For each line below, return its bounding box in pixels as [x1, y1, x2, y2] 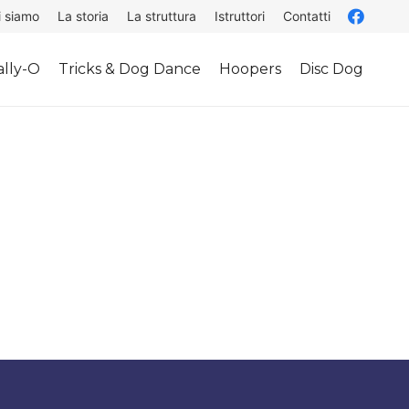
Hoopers [219, 60, 282, 78]
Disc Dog [299, 60, 364, 78]
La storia [58, 8, 110, 24]
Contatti [283, 8, 331, 24]
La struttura [127, 8, 197, 24]
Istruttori [215, 8, 266, 24]
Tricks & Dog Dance [58, 60, 202, 78]
